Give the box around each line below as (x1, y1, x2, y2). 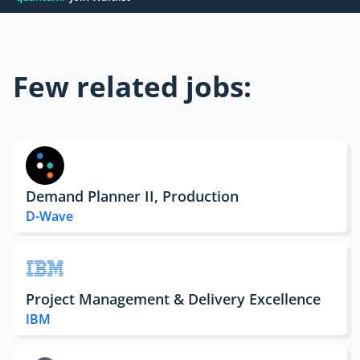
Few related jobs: (13, 67, 252, 105)
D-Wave (26, 207, 73, 225)
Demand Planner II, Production (26, 186, 239, 206)
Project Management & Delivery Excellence (26, 288, 321, 309)
